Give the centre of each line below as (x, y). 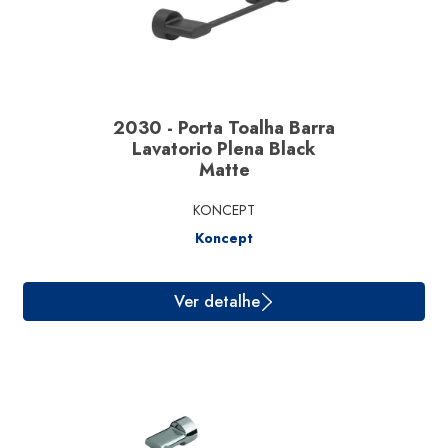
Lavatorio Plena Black (224, 149)
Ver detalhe (241, 429)
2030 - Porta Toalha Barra (224, 128)
